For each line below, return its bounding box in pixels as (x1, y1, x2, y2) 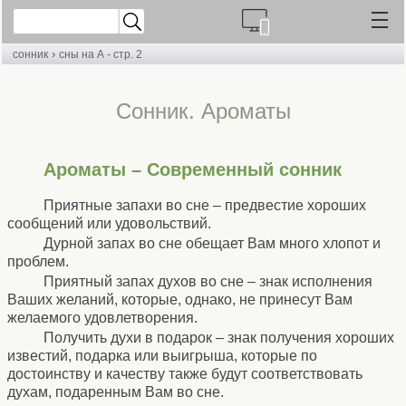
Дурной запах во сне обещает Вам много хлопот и (43, 235, 381, 251)
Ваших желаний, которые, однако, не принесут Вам (7, 291, 353, 307)
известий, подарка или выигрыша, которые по (7, 347, 317, 363)
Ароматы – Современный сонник (43, 159, 342, 179)
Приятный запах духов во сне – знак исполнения (43, 273, 372, 289)
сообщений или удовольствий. (7, 215, 211, 231)
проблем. (7, 253, 69, 269)
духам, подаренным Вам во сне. (7, 383, 224, 400)
